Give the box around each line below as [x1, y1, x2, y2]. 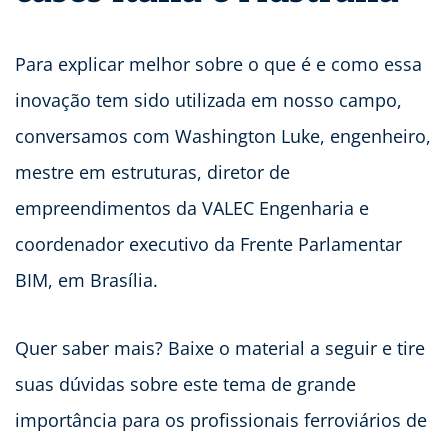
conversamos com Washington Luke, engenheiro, [15, 123, 431, 148]
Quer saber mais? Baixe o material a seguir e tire [15, 335, 425, 360]
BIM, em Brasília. [15, 267, 158, 292]
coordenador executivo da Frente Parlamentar [15, 231, 402, 256]
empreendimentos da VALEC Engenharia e [15, 195, 369, 220]
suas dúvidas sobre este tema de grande [15, 371, 356, 396]
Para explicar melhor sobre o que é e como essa [15, 51, 422, 76]
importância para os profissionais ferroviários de [15, 407, 427, 432]
